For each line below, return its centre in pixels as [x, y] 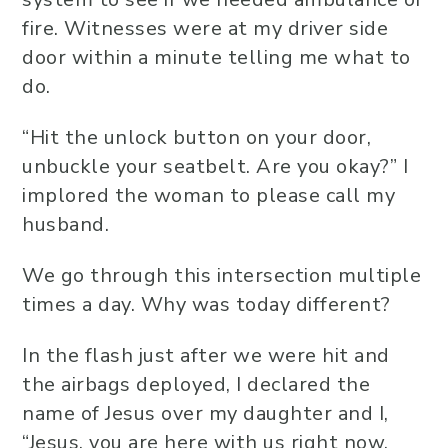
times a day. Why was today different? [206, 304]
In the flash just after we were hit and [206, 355]
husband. [65, 224]
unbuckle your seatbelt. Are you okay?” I [215, 166]
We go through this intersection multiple [221, 275]
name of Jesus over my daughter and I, [205, 413]
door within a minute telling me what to [216, 57]
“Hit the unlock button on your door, [196, 137]
